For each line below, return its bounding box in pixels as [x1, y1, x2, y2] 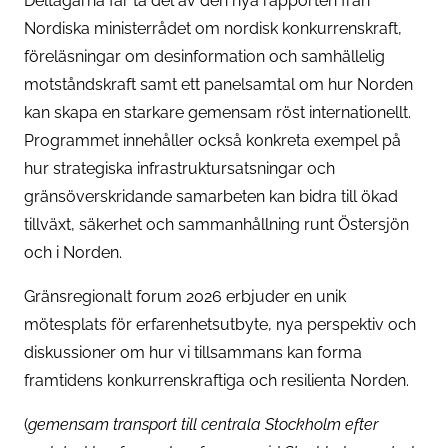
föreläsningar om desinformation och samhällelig [24, 46, 385, 66]
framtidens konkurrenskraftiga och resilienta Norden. [24, 370, 409, 390]
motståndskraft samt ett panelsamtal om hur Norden [24, 74, 413, 94]
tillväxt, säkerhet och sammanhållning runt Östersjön [24, 214, 409, 234]
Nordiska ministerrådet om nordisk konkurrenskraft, [24, 18, 402, 38]
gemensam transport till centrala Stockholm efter [28, 414, 378, 434]
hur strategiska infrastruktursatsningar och [24, 158, 335, 178]
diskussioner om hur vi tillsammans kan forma [24, 342, 362, 362]
